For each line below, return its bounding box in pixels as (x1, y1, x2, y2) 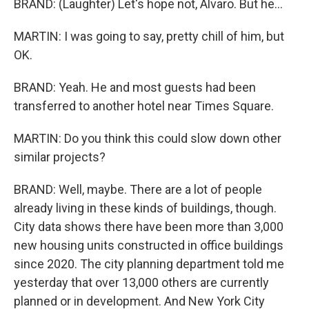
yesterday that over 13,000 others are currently (14, 275, 269, 290)
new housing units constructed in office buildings (14, 238, 283, 252)
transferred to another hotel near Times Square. (14, 99, 274, 113)
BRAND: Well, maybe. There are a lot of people (14, 182, 262, 197)
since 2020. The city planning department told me (14, 257, 284, 271)
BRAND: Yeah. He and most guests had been (14, 80, 256, 94)
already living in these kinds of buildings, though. (14, 201, 277, 215)
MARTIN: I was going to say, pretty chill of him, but (14, 29, 284, 43)
